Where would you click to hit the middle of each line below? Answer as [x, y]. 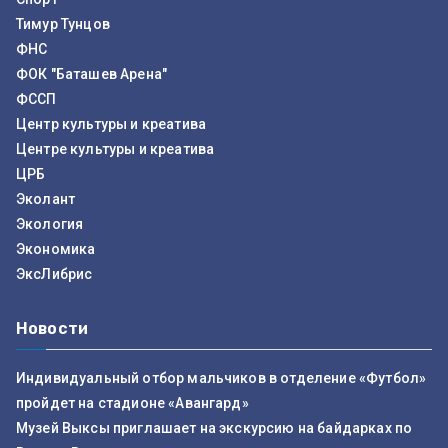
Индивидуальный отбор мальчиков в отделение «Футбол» [221, 378]
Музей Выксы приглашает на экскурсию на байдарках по [214, 428]
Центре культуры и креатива [115, 149]
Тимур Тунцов [63, 24]
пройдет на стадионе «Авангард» [132, 403]
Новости [52, 328]
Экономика [56, 249]
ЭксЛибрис [54, 274]
